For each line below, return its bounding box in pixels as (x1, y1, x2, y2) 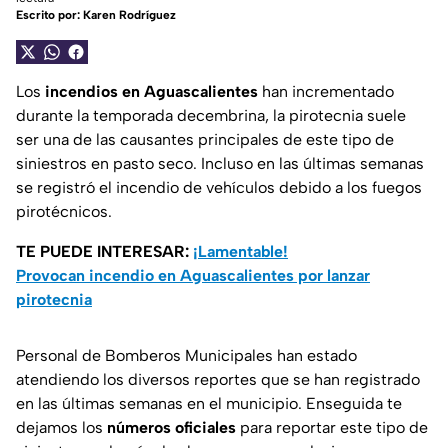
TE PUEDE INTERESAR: (16, 242, 193, 262)
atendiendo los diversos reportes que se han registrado (16, 370, 420, 390)
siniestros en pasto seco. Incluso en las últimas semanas (16, 154, 424, 174)
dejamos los (16, 418, 107, 438)
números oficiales (107, 418, 236, 438)
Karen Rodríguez (83, 8, 176, 23)
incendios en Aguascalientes (45, 82, 258, 102)
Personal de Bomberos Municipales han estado (16, 346, 357, 366)
